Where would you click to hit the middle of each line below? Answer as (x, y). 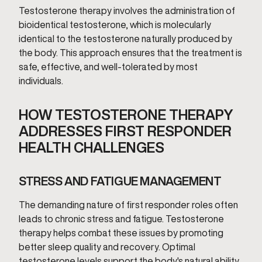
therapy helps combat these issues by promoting (121, 233)
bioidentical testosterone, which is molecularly (115, 25)
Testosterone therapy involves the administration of (127, 11)
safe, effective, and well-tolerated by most (108, 67)
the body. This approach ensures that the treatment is (130, 53)
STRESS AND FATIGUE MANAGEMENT (120, 181)
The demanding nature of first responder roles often (128, 205)
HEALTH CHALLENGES (92, 147)
